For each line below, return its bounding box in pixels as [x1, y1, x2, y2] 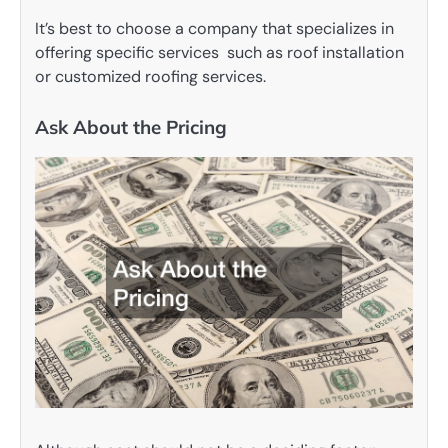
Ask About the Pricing [35, 114, 227, 139]
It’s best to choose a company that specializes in [35, 17, 394, 39]
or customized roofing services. [35, 65, 266, 87]
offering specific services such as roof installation [35, 41, 404, 63]
